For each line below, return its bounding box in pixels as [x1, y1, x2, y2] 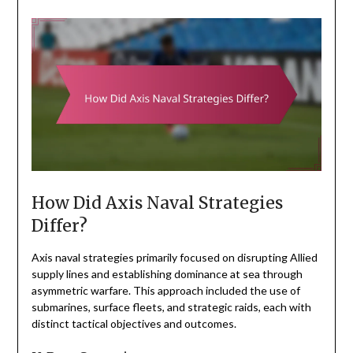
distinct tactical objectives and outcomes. [31, 317, 236, 331]
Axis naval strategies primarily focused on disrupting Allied [31, 251, 318, 265]
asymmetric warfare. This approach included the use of [31, 284, 300, 298]
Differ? [31, 215, 87, 237]
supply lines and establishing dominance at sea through [31, 267, 303, 281]
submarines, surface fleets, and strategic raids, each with [31, 300, 311, 314]
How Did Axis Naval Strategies [31, 192, 283, 214]
